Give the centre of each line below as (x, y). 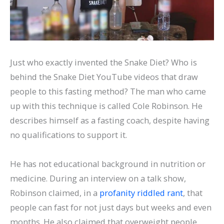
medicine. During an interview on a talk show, (98, 178)
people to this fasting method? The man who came (108, 91)
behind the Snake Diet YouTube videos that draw (104, 76)
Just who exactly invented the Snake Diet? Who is (103, 62)
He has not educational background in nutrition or (108, 163)
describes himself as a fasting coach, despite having (110, 120)
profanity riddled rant (141, 192)
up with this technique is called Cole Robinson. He (106, 105)
